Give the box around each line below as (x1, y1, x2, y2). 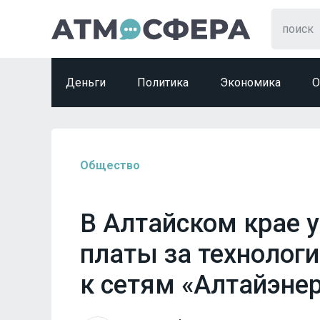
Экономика (220, 76, 281, 89)
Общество (80, 159, 140, 172)
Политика (137, 76, 189, 89)
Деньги (66, 76, 106, 89)
